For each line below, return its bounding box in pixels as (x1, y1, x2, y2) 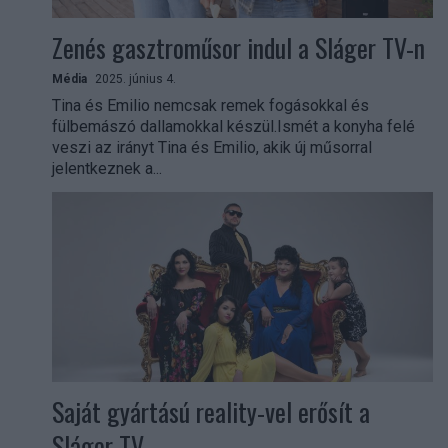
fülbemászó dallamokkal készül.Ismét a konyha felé (52, 116, 415, 136)
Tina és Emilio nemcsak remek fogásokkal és (52, 95, 369, 115)
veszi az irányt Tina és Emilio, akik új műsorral (52, 137, 372, 157)
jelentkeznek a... (52, 158, 162, 178)
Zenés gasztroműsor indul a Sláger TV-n (52, 27, 425, 67)
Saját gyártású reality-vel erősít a (52, 392, 370, 432)
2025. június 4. (95, 71, 176, 86)
